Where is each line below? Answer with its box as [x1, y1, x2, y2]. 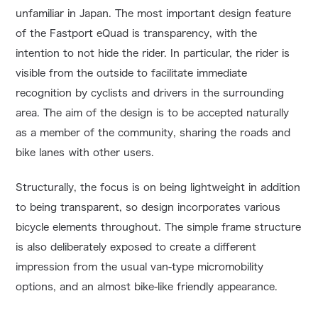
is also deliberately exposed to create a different [16, 242, 257, 253]
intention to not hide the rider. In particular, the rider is [16, 48, 290, 59]
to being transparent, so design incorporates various [16, 202, 281, 213]
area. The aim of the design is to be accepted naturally [16, 108, 290, 119]
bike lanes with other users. [16, 148, 155, 158]
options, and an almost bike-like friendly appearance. [16, 282, 278, 292]
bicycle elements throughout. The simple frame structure [16, 222, 302, 233]
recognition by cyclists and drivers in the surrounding [16, 88, 285, 99]
